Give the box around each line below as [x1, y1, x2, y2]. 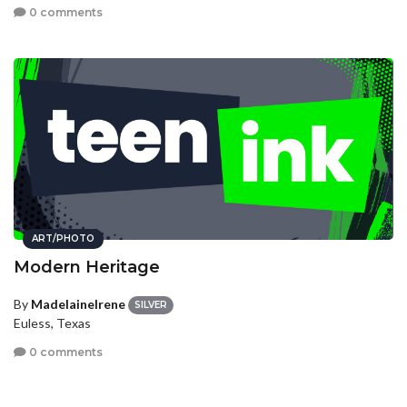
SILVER [134, 299, 167, 312]
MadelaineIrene [31, 295, 125, 312]
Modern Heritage [14, 256, 160, 277]
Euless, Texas [14, 315, 91, 332]
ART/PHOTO [32, 232, 94, 244]
